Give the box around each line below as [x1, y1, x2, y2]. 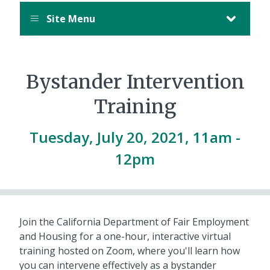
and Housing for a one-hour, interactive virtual [19, 230, 231, 243]
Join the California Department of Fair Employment [19, 215, 249, 229]
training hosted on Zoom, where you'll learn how [19, 244, 240, 258]
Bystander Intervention [25, 70, 245, 95]
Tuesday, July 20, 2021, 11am [30, 127, 232, 148]
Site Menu [44, 12, 95, 26]
